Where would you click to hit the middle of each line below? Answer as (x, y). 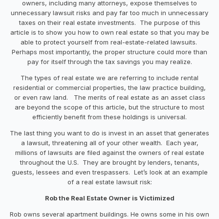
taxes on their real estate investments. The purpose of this (109, 22)
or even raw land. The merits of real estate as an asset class (109, 97)
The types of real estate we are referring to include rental (109, 77)
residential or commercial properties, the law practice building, (109, 87)
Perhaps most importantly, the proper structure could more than (109, 52)
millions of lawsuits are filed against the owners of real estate (109, 152)
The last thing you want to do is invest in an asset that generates (109, 133)
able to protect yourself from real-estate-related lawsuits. (109, 42)
